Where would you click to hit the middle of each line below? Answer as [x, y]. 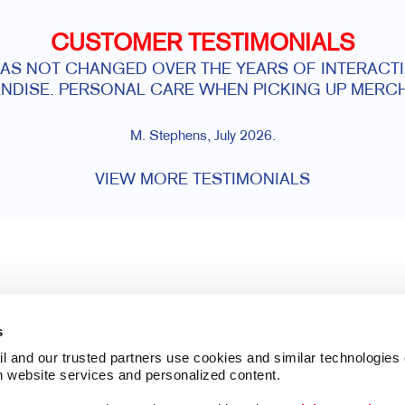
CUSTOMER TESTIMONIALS [202, 45]
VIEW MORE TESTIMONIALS [202, 181]
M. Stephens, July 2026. [202, 137]
